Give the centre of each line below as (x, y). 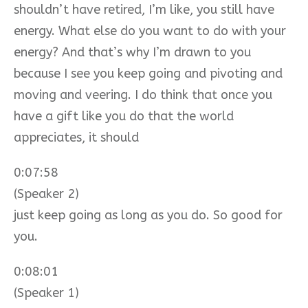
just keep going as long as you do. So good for (148, 215)
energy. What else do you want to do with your (150, 31)
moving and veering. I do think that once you (143, 95)
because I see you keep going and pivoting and (148, 73)
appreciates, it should (76, 137)
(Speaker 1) (46, 293)
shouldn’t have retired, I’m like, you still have (144, 9)
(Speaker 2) (46, 194)
